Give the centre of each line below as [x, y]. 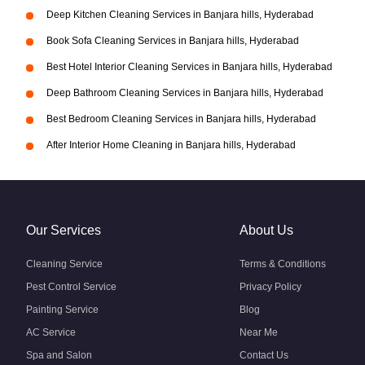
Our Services [64, 230]
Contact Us [264, 355]
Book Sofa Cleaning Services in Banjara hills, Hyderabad [173, 41]
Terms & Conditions [283, 264]
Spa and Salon [59, 355]
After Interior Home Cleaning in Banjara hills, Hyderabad [171, 145]
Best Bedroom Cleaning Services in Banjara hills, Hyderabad [181, 119]
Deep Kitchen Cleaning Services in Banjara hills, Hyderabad [180, 15]
